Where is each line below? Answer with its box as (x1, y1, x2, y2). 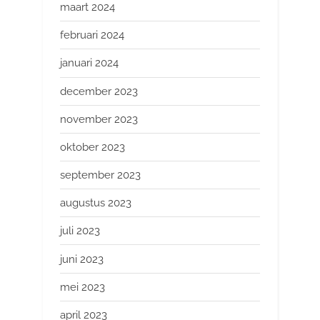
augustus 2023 (60, 196, 131, 210)
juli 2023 (60, 224, 100, 238)
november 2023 (60, 112, 138, 126)
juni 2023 (60, 252, 104, 266)
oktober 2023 (60, 140, 125, 154)
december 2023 (60, 84, 138, 98)
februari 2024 (60, 29, 124, 42)
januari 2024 (60, 56, 119, 70)
